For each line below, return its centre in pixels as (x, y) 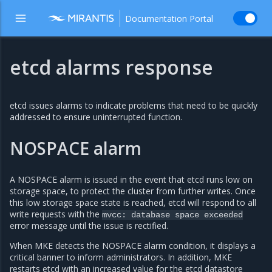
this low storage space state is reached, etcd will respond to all (133, 203)
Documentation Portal (169, 18)
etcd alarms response (111, 67)
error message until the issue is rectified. (89, 226)
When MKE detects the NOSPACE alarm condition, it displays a (133, 246)
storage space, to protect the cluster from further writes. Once (133, 191)
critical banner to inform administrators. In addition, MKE (121, 257)
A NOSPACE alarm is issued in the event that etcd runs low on (131, 180)
